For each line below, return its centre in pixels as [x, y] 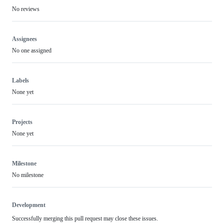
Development [29, 205]
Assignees [24, 39]
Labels [20, 80]
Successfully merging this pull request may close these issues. [85, 218]
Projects [22, 122]
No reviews [26, 9]
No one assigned [32, 50]
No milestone [28, 175]
